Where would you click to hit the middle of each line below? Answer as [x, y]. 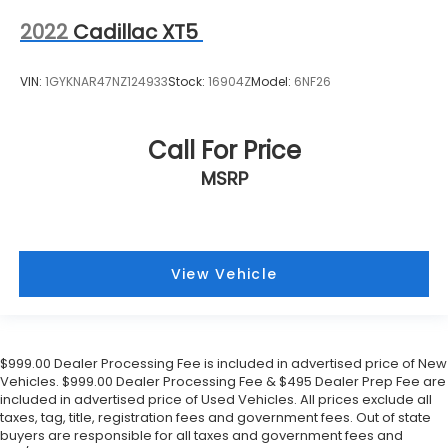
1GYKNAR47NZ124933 [106, 81]
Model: [272, 81]
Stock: [188, 81]
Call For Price [224, 151]
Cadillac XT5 [135, 32]
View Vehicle [224, 273]
